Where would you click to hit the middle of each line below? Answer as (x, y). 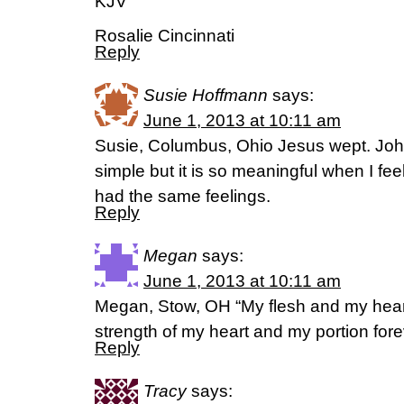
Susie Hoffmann (206, 95)
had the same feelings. (183, 196)
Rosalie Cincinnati (165, 36)
